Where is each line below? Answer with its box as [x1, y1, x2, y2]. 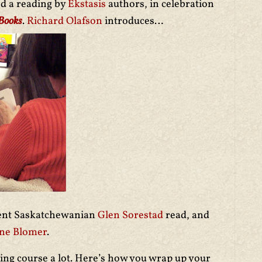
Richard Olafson [27, 14, 105, 29]
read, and [166, 208, 209, 223]
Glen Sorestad [98, 208, 166, 223]
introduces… [105, 14, 163, 29]
